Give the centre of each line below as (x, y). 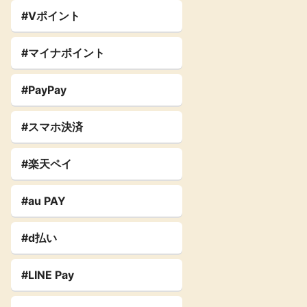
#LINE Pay (48, 275)
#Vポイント (51, 16)
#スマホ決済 (52, 127)
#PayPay (44, 90)
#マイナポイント (63, 53)
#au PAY (44, 201)
